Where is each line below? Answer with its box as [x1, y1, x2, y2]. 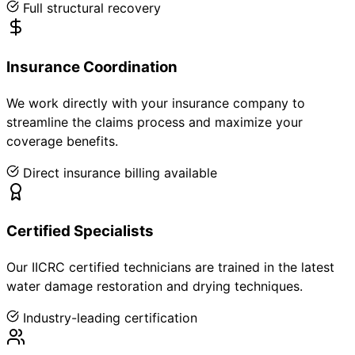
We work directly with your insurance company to [6, 94, 305, 111]
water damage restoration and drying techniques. [6, 277, 303, 294]
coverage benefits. [6, 132, 118, 149]
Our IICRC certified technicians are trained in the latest [6, 258, 334, 275]
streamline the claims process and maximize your [6, 113, 303, 130]
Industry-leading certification [23, 309, 197, 326]
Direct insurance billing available [23, 164, 217, 181]
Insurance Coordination [6, 57, 177, 76]
